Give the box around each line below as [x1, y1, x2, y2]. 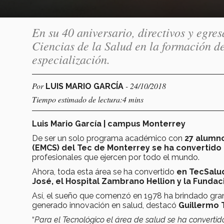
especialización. [32, 50, 110, 67]
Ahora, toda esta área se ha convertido [32, 166, 176, 176]
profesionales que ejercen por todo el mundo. [32, 152, 199, 162]
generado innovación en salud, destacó [32, 200, 178, 210]
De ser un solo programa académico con [32, 133, 184, 143]
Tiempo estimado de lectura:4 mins [32, 93, 143, 104]
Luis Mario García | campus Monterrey [32, 118, 185, 128]
